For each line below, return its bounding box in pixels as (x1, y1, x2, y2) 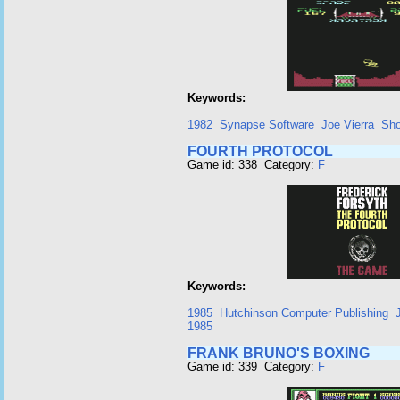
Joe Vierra (321, 118, 374, 131)
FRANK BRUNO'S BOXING (187, 346, 370, 361)
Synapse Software (220, 118, 314, 131)
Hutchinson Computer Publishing (220, 306, 388, 320)
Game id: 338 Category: (187, 158, 318, 171)
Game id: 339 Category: (187, 360, 318, 373)
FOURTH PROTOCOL (187, 144, 333, 159)
